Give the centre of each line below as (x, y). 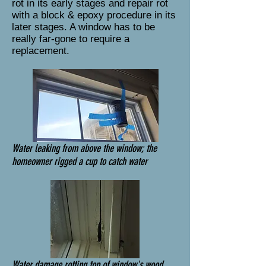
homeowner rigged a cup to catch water (80, 161)
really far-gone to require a (71, 39)
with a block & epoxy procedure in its (94, 15)
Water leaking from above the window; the (84, 148)
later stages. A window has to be (83, 27)
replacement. (41, 51)
